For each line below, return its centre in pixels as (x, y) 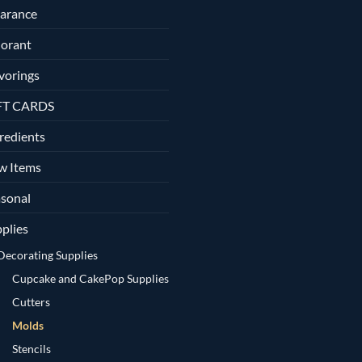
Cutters (31, 301)
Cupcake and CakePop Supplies (90, 278)
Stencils (31, 348)
